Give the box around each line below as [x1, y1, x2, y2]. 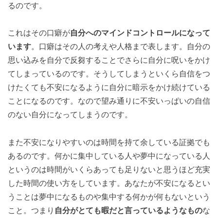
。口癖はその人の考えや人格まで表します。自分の [31, 42, 210, 51]
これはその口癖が [8, 29, 70, 37]
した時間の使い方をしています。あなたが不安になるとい [8, 179, 210, 188]
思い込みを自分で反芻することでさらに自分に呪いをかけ [8, 56, 210, 65]
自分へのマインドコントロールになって [70, 29, 210, 37]
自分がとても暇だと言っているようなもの [54, 206, 202, 215]
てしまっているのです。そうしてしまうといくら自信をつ [8, 70, 210, 78]
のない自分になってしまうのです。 [8, 110, 132, 119]
